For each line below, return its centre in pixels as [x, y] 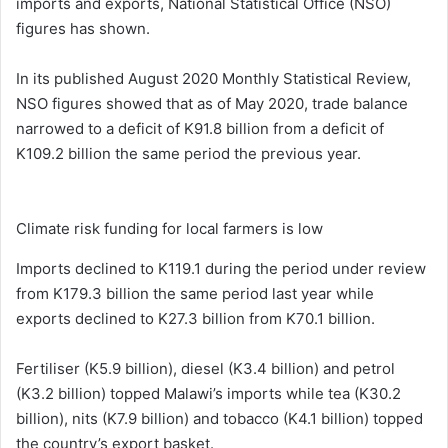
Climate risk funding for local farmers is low [169, 228]
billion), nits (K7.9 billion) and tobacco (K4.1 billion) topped [219, 418]
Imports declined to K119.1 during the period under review [221, 268]
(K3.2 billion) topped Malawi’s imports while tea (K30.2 [208, 393]
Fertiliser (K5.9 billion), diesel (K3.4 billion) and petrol [205, 368]
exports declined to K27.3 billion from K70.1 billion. [195, 318]
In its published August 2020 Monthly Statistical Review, [213, 78]
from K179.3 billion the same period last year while [195, 293]
